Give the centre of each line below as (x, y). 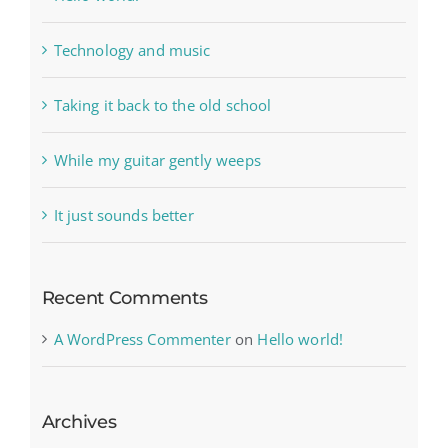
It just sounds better (123, 214)
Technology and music (132, 49)
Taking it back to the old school (162, 104)
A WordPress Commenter (142, 339)
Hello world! (300, 339)
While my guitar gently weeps (157, 159)
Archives (79, 422)
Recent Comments (124, 297)
